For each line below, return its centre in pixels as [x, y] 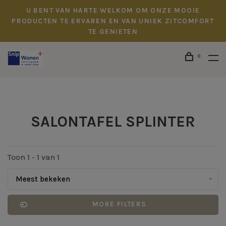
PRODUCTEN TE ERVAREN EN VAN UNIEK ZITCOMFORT [113, 21]
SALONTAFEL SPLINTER [113, 122]
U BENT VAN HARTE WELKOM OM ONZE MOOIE [113, 10]
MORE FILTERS [119, 204]
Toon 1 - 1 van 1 [34, 157]
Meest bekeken [43, 179]
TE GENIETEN [113, 32]
